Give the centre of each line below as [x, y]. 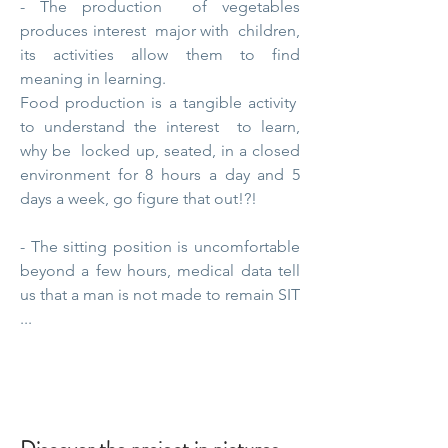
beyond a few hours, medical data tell [160, 270]
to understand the [88, 126]
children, [269, 30]
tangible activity [238, 102]
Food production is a [98, 102]
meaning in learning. [93, 78]
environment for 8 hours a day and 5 [160, 174]
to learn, [268, 126]
